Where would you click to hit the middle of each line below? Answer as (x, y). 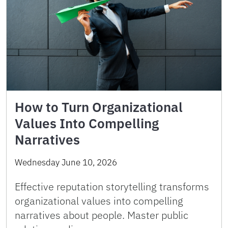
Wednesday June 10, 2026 (66, 163)
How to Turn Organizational (99, 107)
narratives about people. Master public (102, 215)
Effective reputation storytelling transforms (112, 187)
